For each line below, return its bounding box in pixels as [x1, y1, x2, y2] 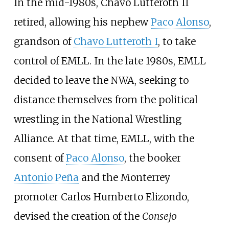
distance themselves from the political [13, 93, 198, 106]
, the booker [124, 151, 181, 164]
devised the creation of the [13, 210, 142, 222]
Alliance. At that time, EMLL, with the [13, 132, 194, 145]
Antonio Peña [13, 171, 79, 184]
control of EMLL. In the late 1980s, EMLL [13, 54, 206, 67]
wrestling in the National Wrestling [13, 112, 181, 125]
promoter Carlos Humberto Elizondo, [13, 190, 189, 203]
